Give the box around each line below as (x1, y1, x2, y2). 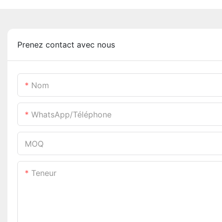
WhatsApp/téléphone (31, 109, 111, 119)
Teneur (31, 167, 56, 178)
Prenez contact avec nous (17, 39, 115, 50)
